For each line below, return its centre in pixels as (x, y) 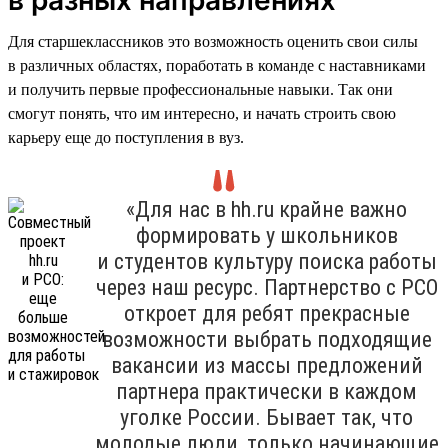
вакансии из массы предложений (266, 365)
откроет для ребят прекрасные (266, 313)
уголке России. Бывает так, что (266, 417)
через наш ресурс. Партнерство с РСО (266, 287)
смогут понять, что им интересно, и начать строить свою (202, 113)
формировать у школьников (266, 235)
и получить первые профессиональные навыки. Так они (200, 89)
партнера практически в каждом (266, 391)
